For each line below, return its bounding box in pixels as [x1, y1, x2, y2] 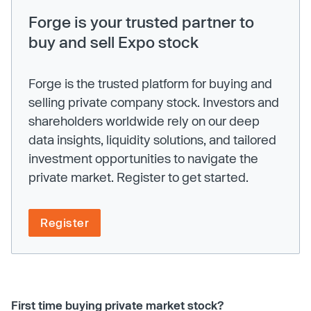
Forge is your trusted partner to [28, 12, 254, 31]
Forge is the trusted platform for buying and [28, 75, 272, 91]
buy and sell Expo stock [28, 32, 199, 51]
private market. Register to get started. [28, 169, 249, 185]
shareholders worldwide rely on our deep [28, 112, 260, 128]
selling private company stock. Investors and [28, 94, 279, 110]
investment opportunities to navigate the [28, 150, 258, 166]
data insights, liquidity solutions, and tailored [28, 131, 276, 147]
